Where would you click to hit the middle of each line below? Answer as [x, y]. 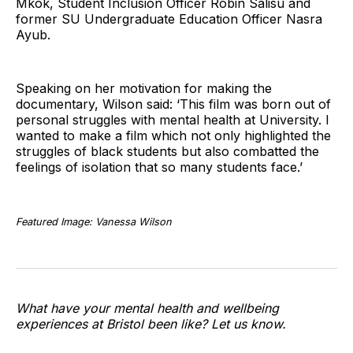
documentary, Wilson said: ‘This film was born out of [173, 104]
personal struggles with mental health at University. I [173, 120]
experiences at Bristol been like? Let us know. [151, 324]
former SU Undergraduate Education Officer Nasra [169, 19]
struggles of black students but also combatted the [167, 152]
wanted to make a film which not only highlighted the [173, 136]
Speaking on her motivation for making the [144, 89]
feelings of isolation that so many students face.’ [159, 167]
